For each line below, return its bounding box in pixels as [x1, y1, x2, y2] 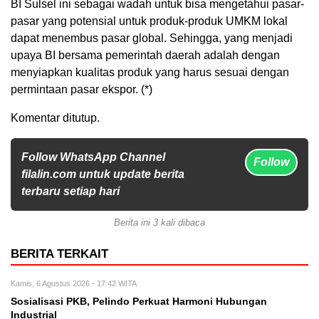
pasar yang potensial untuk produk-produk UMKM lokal [11, 14, 288, 27]
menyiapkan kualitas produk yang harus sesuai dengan [11, 66, 289, 78]
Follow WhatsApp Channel [21, 150, 165, 163]
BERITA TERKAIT [11, 246, 108, 261]
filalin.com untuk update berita [21, 167, 184, 180]
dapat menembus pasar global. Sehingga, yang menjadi [11, 31, 293, 44]
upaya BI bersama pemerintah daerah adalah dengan [11, 48, 280, 61]
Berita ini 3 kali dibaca [114, 216, 205, 228]
